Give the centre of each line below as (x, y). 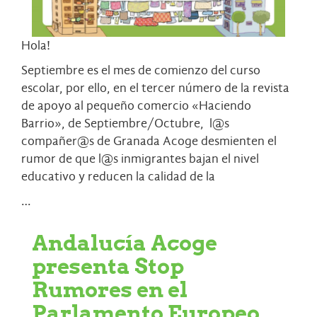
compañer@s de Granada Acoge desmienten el (149, 141)
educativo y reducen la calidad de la (118, 176)
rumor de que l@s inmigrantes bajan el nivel (140, 158)
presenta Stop (108, 266)
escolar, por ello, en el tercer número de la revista (155, 88)
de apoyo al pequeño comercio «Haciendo (136, 105)
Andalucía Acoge (125, 242)
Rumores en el (110, 289)
